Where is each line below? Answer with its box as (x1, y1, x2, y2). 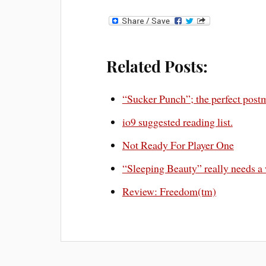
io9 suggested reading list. (122, 115, 233, 129)
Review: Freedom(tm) (122, 183, 216, 198)
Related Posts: (106, 55, 208, 77)
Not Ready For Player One (122, 138, 234, 153)
